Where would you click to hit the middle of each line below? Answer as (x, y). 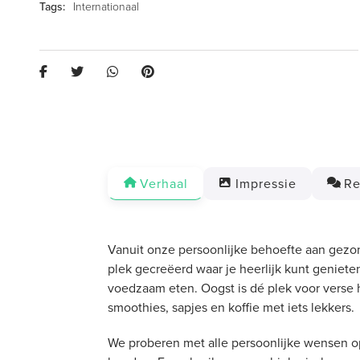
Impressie (266, 184)
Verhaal (164, 184)
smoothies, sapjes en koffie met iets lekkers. (231, 308)
